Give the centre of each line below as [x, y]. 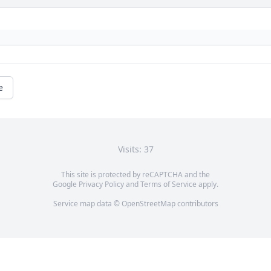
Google [66, 184]
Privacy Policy [101, 184]
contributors [197, 204]
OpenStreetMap [148, 204]
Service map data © [87, 204]
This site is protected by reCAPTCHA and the [135, 175]
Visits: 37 [135, 149]
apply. [207, 184]
